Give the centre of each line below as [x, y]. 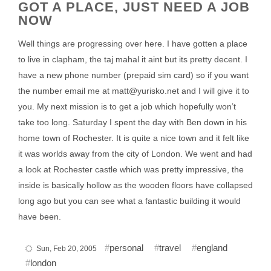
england [212, 248]
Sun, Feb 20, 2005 [67, 249]
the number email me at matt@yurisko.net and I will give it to [134, 91]
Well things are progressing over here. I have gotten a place [133, 44]
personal [126, 248]
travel [170, 248]
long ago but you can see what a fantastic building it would [129, 201]
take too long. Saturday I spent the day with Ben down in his [132, 122]
